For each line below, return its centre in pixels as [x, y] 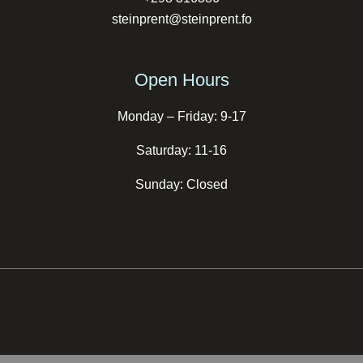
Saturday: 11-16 [181, 150]
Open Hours [181, 80]
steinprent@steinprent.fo [181, 19]
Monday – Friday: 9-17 [181, 116]
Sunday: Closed [181, 184]
